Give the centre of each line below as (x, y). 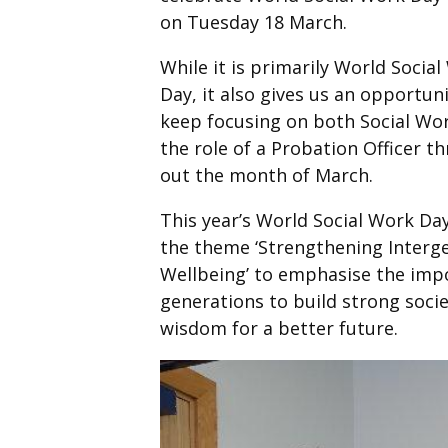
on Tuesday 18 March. (253, 22)
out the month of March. (266, 175)
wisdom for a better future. (279, 328)
